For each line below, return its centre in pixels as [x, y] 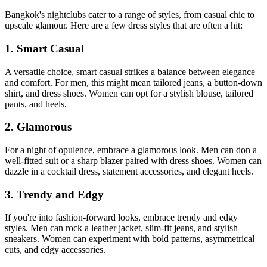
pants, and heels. [36, 104]
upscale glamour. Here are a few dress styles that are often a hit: [124, 26]
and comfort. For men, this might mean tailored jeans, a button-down [133, 82]
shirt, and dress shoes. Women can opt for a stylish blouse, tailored [129, 93]
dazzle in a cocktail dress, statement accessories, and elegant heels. [129, 171]
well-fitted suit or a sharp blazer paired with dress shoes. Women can [133, 160]
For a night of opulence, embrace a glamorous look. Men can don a [131, 150]
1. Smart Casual [44, 48]
